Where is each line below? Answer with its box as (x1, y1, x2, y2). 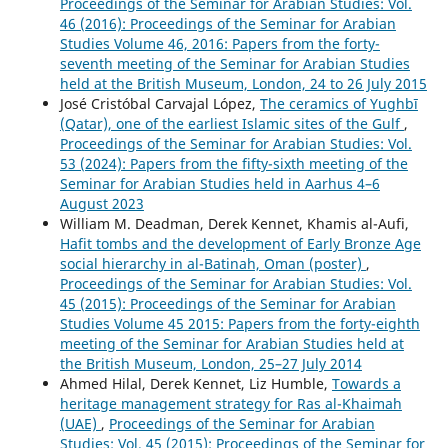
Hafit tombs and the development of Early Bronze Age (59, 233, 421, 253)
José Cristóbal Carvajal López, (59, 93, 260, 113)
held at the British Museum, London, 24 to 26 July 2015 (59, 73, 427, 93)
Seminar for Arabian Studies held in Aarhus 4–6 (59, 173, 380, 193)
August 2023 (59, 193, 144, 213)
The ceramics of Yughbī (259, 93, 418, 113)
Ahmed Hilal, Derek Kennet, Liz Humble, (59, 373, 332, 393)
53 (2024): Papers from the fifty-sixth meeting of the (59, 153, 408, 173)
